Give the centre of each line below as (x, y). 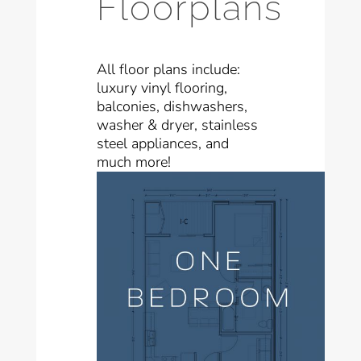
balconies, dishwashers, (172, 106)
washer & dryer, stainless (177, 124)
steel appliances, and (162, 143)
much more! (133, 162)
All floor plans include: (168, 69)
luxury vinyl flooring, (162, 87)
